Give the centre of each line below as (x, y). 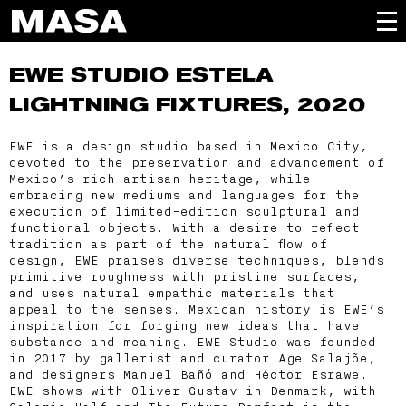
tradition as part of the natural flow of (168, 244)
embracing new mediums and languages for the (184, 195)
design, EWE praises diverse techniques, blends (197, 260)
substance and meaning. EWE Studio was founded (193, 342)
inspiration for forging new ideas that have (184, 325)
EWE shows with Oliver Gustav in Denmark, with (193, 391)
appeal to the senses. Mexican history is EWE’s (197, 309)
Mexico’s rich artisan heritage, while (160, 179)
